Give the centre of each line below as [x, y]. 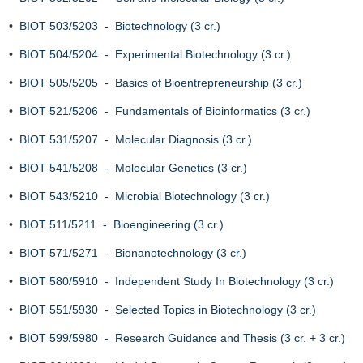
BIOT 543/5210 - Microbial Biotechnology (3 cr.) [145, 196]
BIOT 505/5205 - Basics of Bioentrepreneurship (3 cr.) [161, 83]
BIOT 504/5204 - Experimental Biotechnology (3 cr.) [155, 54]
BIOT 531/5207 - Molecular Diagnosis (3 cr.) [136, 139]
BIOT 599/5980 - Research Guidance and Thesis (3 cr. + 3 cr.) [182, 338]
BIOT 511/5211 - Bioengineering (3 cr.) [122, 224]
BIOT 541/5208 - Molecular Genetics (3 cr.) [133, 168]
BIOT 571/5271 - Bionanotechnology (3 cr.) [133, 253]
